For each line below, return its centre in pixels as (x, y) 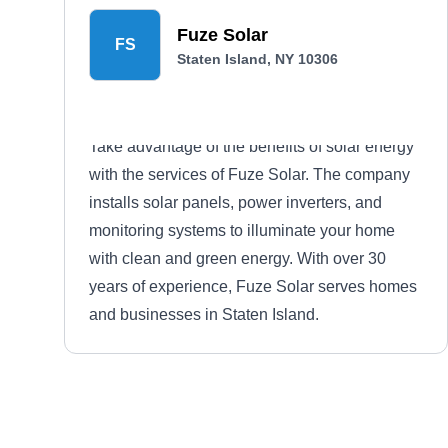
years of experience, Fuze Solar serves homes (253, 286)
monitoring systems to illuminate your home (242, 230)
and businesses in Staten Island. (204, 314)
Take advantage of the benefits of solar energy (251, 146)
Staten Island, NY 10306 (257, 59)
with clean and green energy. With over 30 (237, 258)
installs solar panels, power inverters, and (235, 202)
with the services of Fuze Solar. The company (249, 174)
